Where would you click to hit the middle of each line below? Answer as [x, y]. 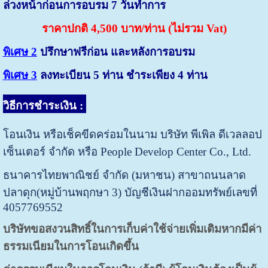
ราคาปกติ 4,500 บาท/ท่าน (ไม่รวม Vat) [134, 28]
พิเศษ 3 [20, 75]
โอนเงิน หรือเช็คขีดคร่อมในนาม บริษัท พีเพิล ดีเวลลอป [132, 135]
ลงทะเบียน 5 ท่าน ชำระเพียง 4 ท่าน [122, 75]
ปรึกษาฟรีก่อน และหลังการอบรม [116, 51]
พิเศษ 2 [20, 51]
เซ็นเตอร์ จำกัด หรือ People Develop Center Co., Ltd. [130, 152]
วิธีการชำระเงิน [39, 106]
